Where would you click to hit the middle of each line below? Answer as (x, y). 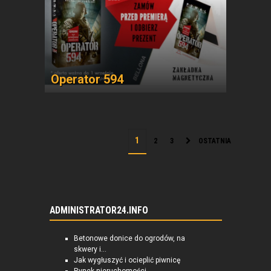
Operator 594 (87, 79)
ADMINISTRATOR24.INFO (99, 211)
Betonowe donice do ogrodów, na (129, 238)
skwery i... (90, 249)
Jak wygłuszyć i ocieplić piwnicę (127, 260)
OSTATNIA (215, 141)
